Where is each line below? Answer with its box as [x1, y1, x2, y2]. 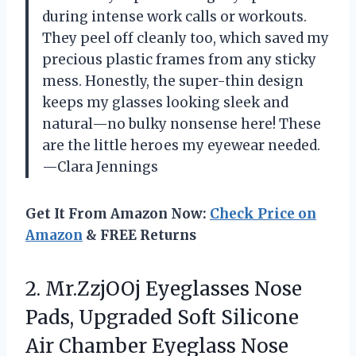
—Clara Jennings [42, 157, 158, 176]
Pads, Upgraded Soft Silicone [25, 304, 299, 330]
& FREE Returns [83, 226, 196, 244]
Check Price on [210, 204, 316, 222]
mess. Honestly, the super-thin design [42, 72, 304, 90]
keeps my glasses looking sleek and [42, 93, 288, 111]
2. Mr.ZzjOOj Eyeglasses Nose [25, 276, 302, 301]
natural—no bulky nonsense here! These [42, 114, 321, 133]
